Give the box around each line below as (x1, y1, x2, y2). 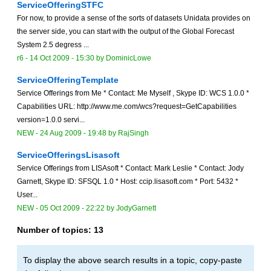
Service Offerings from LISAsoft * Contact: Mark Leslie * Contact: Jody (17, 164, 244, 173)
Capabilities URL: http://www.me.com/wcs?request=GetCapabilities (17, 102, 237, 111)
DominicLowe (106, 54, 151, 63)
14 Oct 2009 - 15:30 (30, 54, 94, 63)
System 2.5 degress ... (17, 41, 89, 50)
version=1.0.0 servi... (17, 116, 85, 125)
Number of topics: (17, 225, 94, 235)
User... (17, 191, 38, 200)
